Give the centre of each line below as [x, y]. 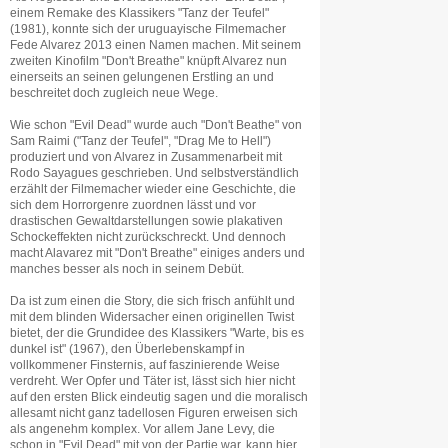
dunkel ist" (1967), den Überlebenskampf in [127, 349]
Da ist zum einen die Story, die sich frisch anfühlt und [152, 301]
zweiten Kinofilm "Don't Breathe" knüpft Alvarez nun [148, 61]
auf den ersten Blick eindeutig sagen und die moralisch [159, 397]
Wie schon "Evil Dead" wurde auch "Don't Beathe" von [156, 125]
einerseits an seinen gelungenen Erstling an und [142, 77]
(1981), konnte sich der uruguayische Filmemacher [148, 29]
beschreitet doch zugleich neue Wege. [114, 93]
